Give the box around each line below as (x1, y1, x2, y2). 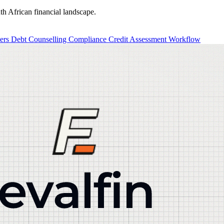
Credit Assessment (108, 34, 168, 43)
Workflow (168, 34, 200, 43)
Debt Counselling (11, 34, 68, 43)
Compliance (68, 34, 108, 43)
